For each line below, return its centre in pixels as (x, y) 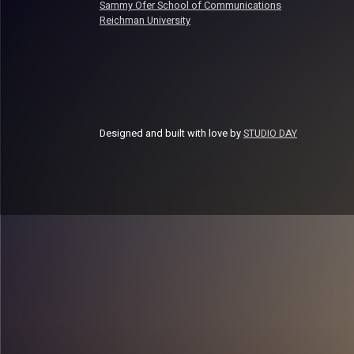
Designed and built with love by (171, 134)
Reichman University (145, 21)
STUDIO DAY (270, 134)
